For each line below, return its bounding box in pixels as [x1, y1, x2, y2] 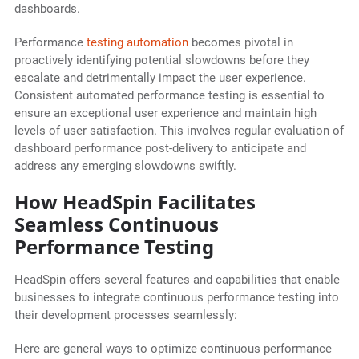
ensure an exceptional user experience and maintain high [14, 106, 317, 121]
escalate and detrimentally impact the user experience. [14, 71, 306, 86]
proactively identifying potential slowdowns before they [14, 53, 309, 68]
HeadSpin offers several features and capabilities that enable [14, 272, 340, 288]
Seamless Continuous [14, 211, 219, 238]
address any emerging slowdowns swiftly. [14, 159, 236, 174]
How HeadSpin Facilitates [14, 188, 256, 216]
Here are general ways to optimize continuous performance [14, 341, 332, 357]
